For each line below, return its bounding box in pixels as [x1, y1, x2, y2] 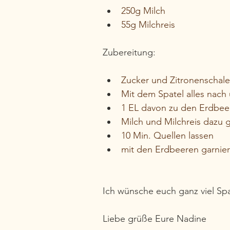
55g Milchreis [121, 18, 175, 30]
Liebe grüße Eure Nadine [103, 213, 206, 224]
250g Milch [121, 5, 165, 16]
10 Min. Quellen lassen [121, 129, 214, 141]
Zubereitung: [103, 46, 156, 58]
